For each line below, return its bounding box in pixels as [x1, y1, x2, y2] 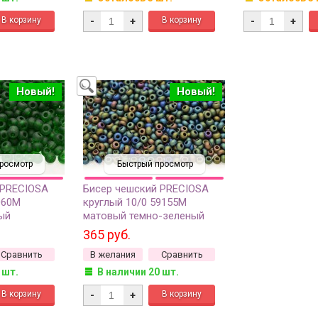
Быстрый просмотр [116, 158, 193, 169]
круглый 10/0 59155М [83, 195, 187, 209]
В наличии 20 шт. [97, 265, 179, 278]
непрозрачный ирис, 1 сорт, [83, 222, 217, 236]
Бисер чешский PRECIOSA [83, 182, 209, 195]
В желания [90, 248, 136, 260]
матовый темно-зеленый [83, 209, 204, 222]
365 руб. [83, 226, 131, 242]
